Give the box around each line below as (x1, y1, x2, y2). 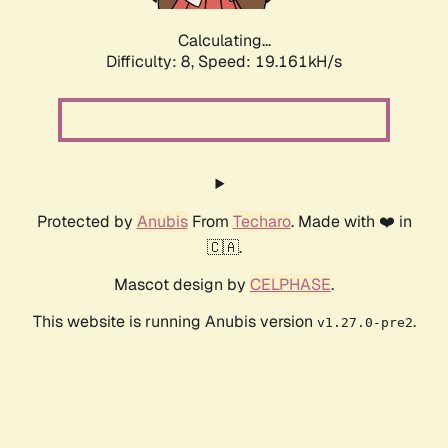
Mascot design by (114, 274, 250, 296)
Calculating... (177, 30, 271, 52)
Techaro (232, 211, 291, 233)
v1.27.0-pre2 (316, 315, 413, 331)
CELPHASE (250, 274, 331, 296)
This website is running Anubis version (32, 311, 317, 333)
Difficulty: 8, (106, 51, 198, 73)
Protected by (36, 211, 137, 233)
